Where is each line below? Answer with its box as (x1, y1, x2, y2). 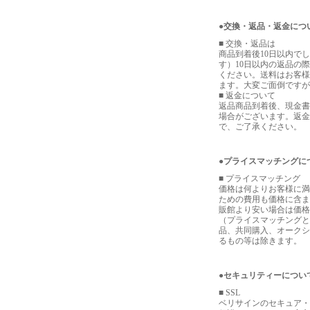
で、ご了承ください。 (219, 122, 302, 131)
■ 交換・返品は (219, 39, 275, 48)
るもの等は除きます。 (219, 236, 302, 246)
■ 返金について (219, 91, 275, 100)
